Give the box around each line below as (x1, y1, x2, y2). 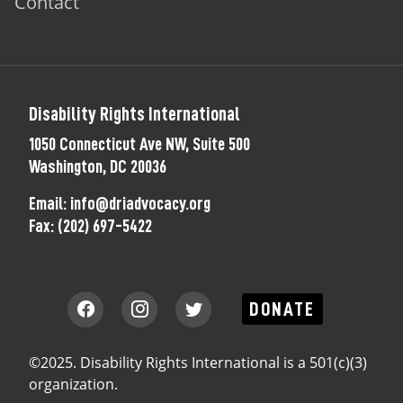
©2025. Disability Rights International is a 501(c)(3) (29, 353, 367, 372)
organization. (29, 374, 118, 394)
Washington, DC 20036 (29, 157, 166, 175)
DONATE (249, 298, 316, 319)
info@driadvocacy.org (70, 194, 210, 212)
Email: (29, 194, 70, 212)
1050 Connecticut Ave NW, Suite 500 (29, 135, 250, 153)
